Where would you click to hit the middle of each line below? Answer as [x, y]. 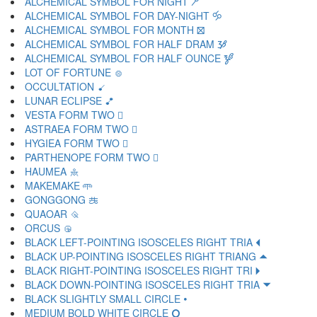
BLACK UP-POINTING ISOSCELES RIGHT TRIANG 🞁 [146, 256]
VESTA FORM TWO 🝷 [74, 115]
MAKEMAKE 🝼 [59, 185]
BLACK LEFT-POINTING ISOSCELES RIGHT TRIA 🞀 [143, 242]
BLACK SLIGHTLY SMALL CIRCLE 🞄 [106, 299]
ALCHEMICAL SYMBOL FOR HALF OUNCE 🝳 [129, 58]
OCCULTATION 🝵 [66, 86]
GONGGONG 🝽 [62, 200]
